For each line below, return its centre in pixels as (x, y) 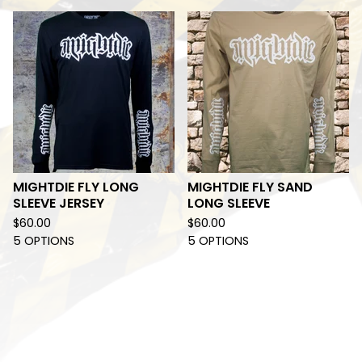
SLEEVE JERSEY (59, 203)
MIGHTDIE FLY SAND (250, 187)
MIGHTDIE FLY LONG (76, 187)
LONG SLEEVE (229, 203)
